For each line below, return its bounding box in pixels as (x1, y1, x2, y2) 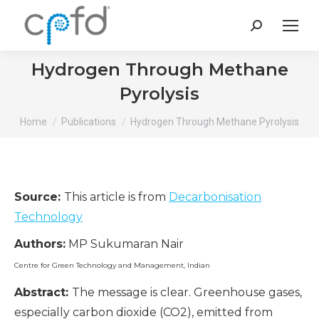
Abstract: (14, 286, 72, 299)
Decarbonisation (169, 190, 261, 204)
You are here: (20, 109, 95, 122)
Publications (61, 116, 116, 127)
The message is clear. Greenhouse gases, (72, 286, 302, 299)
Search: (250, 21, 292, 36)
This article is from (64, 190, 169, 204)
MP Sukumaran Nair (66, 237, 184, 251)
